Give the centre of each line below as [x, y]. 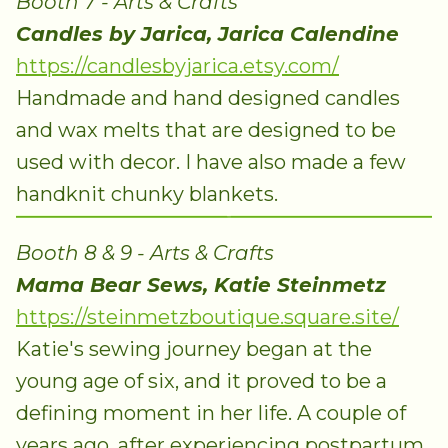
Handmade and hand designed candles [208, 98]
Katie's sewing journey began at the [194, 348]
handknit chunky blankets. [147, 194]
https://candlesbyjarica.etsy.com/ [177, 66]
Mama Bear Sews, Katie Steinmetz [201, 284]
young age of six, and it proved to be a [201, 380]
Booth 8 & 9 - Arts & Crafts [145, 252]
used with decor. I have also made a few [211, 162]
